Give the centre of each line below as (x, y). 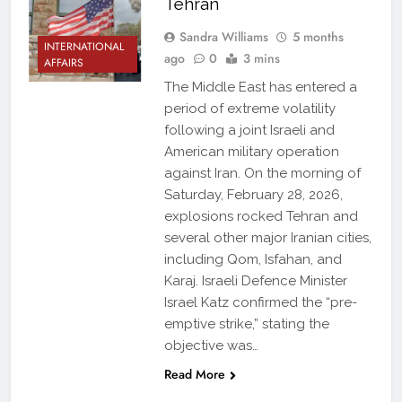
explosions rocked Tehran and (261, 217)
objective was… (211, 346)
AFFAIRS (64, 63)
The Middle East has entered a (260, 87)
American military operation (251, 152)
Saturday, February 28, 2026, (253, 195)
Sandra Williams (223, 37)
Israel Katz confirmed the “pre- (260, 303)
